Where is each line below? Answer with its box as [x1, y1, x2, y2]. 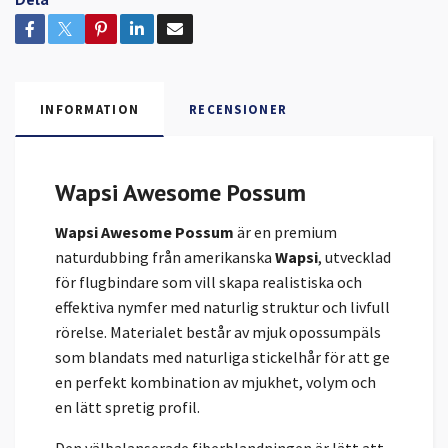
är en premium [234, 221, 337, 242]
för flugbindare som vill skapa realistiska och [55, 271, 362, 292]
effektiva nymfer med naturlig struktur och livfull [55, 296, 390, 317]
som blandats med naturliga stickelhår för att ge [55, 346, 390, 367]
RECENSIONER [189, 100, 288, 117]
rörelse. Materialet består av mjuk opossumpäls [55, 321, 381, 342]
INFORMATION [40, 100, 140, 117]
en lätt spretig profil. [55, 396, 200, 417]
